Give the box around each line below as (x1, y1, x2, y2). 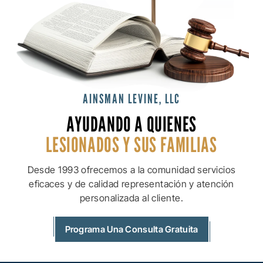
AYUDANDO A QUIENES (66, 111, 197, 136)
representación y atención (119, 177, 234, 190)
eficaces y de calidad (29, 177, 119, 190)
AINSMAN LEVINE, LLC (83, 90, 180, 106)
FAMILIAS (157, 131, 217, 157)
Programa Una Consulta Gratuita (65, 223, 198, 235)
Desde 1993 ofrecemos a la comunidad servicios (27, 163, 236, 176)
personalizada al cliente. (79, 191, 183, 204)
